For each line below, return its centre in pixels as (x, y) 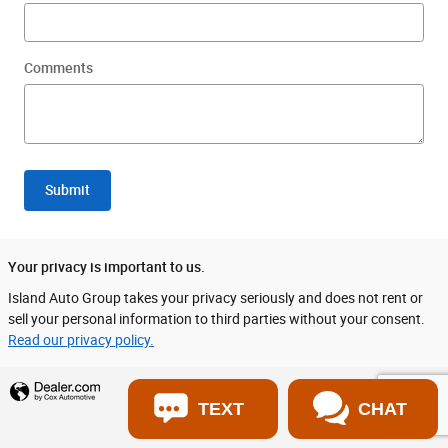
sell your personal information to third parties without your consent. (216, 319)
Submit (67, 189)
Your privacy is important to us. (106, 267)
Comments (58, 67)
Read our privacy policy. (81, 340)
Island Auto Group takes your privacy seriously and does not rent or (215, 298)
